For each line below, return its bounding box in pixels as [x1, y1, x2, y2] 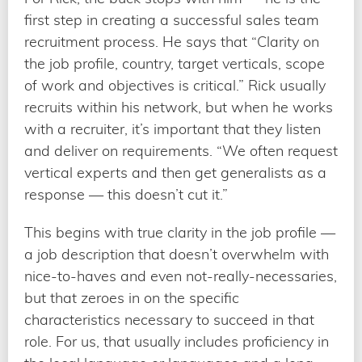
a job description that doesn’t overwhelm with [24, 244, 329, 263]
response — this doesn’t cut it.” [24, 184, 228, 204]
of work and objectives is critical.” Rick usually [24, 75, 326, 95]
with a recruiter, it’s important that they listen [24, 119, 321, 138]
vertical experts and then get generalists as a [24, 162, 326, 182]
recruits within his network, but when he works [24, 97, 333, 116]
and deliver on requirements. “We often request [24, 141, 338, 160]
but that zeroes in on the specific [24, 288, 239, 307]
